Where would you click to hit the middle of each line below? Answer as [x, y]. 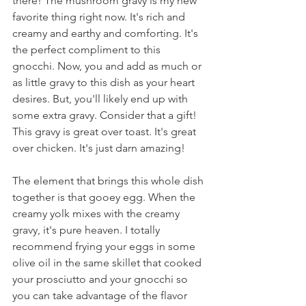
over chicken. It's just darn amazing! [99, 148]
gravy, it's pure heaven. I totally [87, 230]
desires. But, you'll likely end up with [101, 99]
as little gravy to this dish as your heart [105, 82]
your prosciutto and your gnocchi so [101, 279]
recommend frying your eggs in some [105, 246]
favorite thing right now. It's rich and [100, 17]
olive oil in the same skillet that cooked [108, 263]
